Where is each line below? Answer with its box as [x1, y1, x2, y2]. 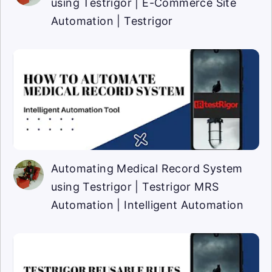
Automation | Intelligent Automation [51, 199, 243, 212]
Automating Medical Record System [51, 162, 243, 175]
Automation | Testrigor [51, 15, 173, 28]
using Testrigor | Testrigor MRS [51, 180, 219, 194]
